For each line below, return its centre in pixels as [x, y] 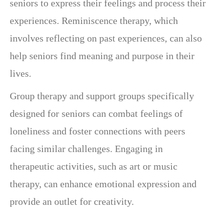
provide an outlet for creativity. [72, 201]
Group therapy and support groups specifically [102, 96]
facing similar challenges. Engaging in [86, 148]
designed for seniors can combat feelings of [96, 113]
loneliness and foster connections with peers [98, 131]
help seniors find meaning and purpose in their [102, 55]
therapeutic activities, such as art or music [94, 166]
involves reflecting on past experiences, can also [106, 38]
